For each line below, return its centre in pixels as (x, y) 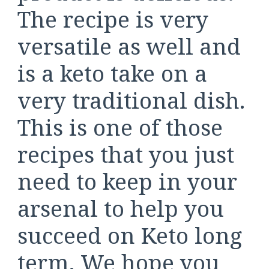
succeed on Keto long (130, 235)
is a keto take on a (112, 73)
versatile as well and (129, 46)
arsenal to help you (121, 208)
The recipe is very (113, 19)
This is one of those (120, 127)
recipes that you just (126, 154)
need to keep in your (127, 181)
